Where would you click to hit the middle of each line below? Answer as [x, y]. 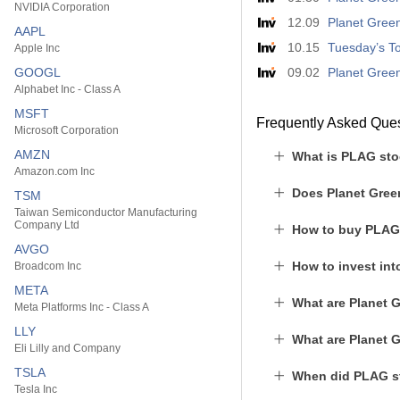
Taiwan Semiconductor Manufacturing [106, 212]
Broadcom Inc [48, 266]
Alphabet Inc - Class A [67, 89]
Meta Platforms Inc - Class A [82, 307]
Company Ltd [47, 225]
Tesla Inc [36, 389]
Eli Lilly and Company [67, 348]
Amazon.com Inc [54, 171]
